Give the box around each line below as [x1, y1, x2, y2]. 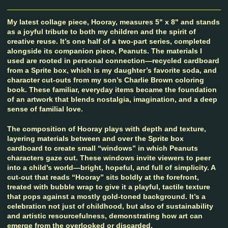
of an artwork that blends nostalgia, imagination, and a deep [7, 95, 217, 104]
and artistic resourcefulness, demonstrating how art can [7, 211, 203, 220]
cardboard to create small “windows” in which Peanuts [7, 144, 198, 152]
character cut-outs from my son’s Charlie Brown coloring [7, 76, 204, 84]
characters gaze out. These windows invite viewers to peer [7, 153, 211, 162]
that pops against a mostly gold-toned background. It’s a [7, 192, 206, 201]
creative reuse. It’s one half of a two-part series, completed [7, 37, 211, 46]
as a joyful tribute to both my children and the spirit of [7, 27, 196, 36]
